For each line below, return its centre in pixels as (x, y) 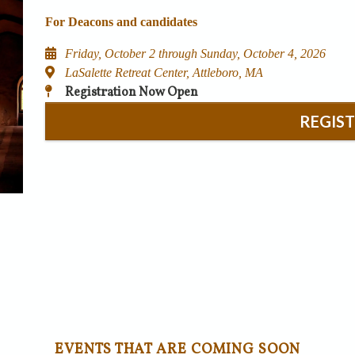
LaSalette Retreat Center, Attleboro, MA (164, 73)
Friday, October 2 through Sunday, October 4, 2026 (195, 54)
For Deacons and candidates (121, 22)
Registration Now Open (132, 93)
